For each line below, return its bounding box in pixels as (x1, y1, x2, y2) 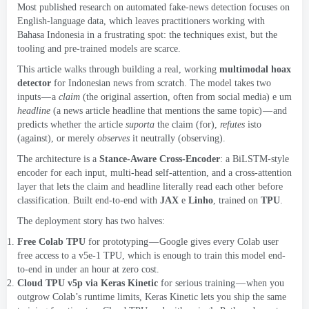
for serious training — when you (161, 278, 284, 288)
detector (17, 78, 51, 88)
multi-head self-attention (110, 168, 206, 178)
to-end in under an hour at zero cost (17, 264, 157, 275)
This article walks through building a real (17, 64, 179, 74)
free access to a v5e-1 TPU (17, 250, 122, 261)
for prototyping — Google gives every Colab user (88, 237, 279, 247)
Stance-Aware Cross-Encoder (99, 154, 220, 164)
